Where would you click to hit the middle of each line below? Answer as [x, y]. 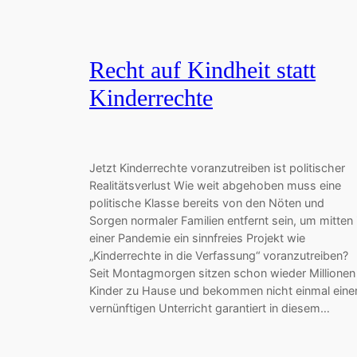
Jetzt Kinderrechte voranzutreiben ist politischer [217, 167]
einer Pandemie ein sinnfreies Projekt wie [197, 237]
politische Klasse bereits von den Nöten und [207, 202]
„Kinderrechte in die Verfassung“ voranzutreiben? [219, 255]
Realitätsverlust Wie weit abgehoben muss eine [215, 185]
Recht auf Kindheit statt [202, 71]
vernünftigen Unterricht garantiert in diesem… [210, 308]
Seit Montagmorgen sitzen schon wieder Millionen [222, 273]
